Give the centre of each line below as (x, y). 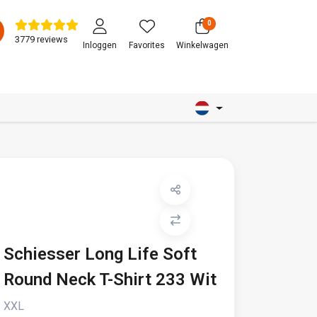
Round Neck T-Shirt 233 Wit (110, 279)
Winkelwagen (202, 45)
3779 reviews (41, 39)
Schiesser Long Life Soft (100, 254)
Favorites (147, 45)
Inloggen (100, 45)
